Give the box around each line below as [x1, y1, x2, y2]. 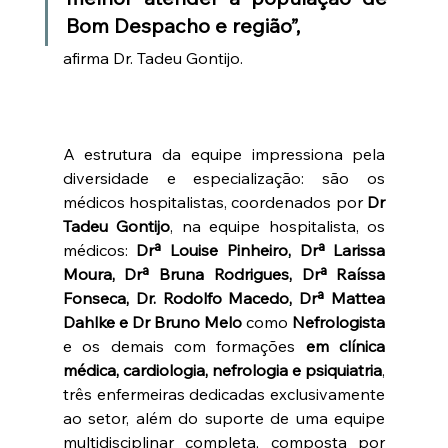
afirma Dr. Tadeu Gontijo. [62, 47, 243, 68]
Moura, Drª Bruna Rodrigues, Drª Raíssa [62, 263, 386, 284]
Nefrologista [292, 311, 386, 332]
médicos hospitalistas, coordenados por [62, 191, 368, 212]
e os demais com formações [62, 335, 306, 356]
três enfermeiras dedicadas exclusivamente [62, 383, 386, 404]
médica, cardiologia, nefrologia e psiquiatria [62, 359, 383, 380]
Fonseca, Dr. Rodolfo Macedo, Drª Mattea [62, 287, 386, 308]
